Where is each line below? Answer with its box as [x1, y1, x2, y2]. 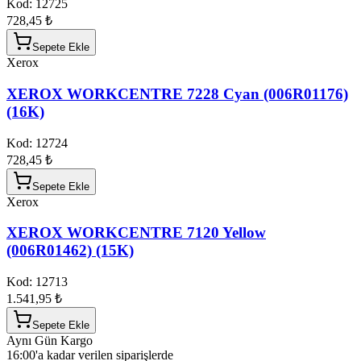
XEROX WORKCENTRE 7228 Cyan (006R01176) [6, 85, 348, 102]
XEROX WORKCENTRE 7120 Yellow [6, 224, 266, 242]
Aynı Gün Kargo [6, 334, 93, 348]
